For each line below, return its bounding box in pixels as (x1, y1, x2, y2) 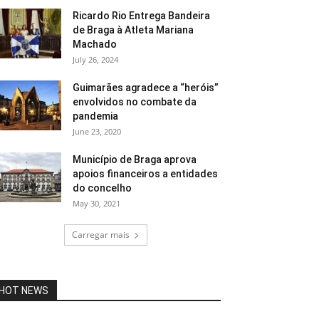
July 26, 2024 (73, 54, 118, 65)
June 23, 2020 (73, 126, 121, 137)
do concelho (73, 182, 132, 194)
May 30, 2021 (73, 198, 120, 209)
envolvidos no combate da (73, 96, 197, 108)
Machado (73, 38, 117, 50)
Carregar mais (71, 229, 130, 241)
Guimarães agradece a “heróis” (73, 82, 219, 93)
